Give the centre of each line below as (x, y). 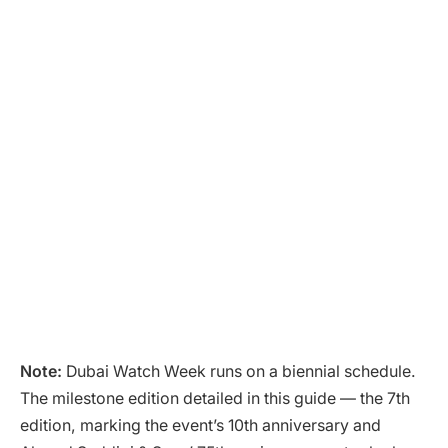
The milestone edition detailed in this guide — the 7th (215, 398)
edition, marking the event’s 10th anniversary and (200, 425)
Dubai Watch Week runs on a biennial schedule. (239, 371)
